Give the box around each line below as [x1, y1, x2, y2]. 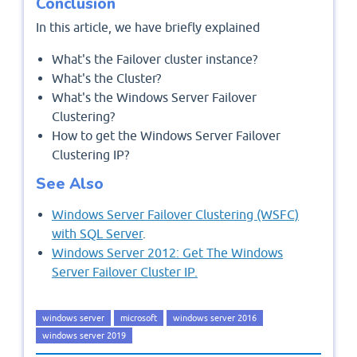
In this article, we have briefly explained [36, 20, 263, 35]
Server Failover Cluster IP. [52, 265, 198, 280]
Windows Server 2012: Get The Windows [52, 245, 283, 261]
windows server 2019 [42, 331, 126, 341]
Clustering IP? [52, 147, 129, 163]
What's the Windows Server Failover [52, 90, 257, 105]
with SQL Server [52, 226, 143, 241]
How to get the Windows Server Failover [52, 128, 280, 143]
